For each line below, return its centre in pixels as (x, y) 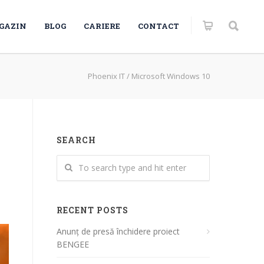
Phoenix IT (106, 76)
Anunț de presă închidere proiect (118, 231)
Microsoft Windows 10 (171, 76)
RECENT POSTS (93, 210)
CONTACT (159, 26)
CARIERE (102, 26)
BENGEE (73, 244)
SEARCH (76, 140)
